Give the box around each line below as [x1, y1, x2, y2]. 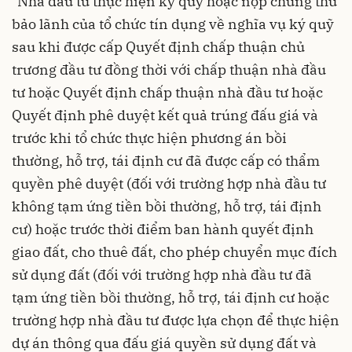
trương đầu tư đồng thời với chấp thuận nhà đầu [12, 60, 326, 79]
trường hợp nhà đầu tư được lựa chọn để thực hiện [12, 311, 339, 329]
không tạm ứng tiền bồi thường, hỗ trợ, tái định [12, 197, 321, 215]
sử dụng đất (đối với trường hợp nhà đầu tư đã [12, 266, 312, 284]
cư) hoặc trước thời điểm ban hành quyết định [12, 220, 313, 238]
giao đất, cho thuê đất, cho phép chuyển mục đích [12, 243, 337, 261]
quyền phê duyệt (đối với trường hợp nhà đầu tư [12, 174, 326, 192]
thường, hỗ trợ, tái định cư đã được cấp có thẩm [12, 152, 320, 170]
